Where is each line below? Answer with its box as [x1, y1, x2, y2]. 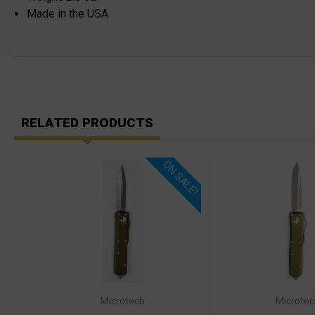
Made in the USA [27, 7, 109, 21]
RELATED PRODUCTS [21, 115, 153, 131]
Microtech [100, 295, 145, 307]
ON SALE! [160, 157, 200, 199]
